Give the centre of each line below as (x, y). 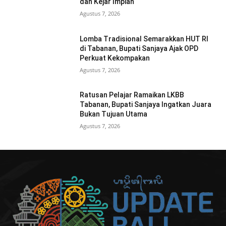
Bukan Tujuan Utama (114, 114)
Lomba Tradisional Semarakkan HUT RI (144, 39)
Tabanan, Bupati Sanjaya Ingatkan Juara (146, 105)
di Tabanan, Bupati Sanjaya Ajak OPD (139, 48)
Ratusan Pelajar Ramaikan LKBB (132, 95)
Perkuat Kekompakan (115, 58)
